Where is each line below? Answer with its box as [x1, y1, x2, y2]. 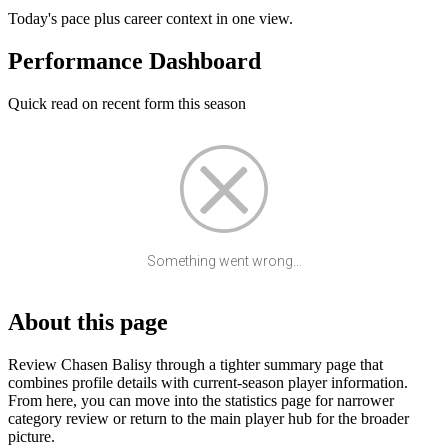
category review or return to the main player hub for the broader [8, 409, 409, 427]
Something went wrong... [146, 253, 302, 270]
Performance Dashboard [8, 48, 261, 75]
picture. [8, 427, 55, 445]
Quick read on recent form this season [8, 95, 246, 113]
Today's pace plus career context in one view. [8, 10, 293, 28]
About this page [8, 309, 168, 336]
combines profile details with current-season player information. [8, 373, 408, 391]
